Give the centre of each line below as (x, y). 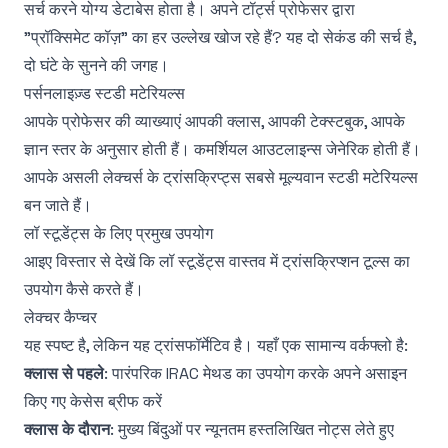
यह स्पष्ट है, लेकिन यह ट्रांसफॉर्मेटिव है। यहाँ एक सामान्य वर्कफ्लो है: (216, 345)
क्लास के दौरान (67, 429)
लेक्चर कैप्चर (60, 317)
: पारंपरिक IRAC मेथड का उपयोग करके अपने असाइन (255, 373)
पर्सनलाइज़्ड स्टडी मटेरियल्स (104, 93)
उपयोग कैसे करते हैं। (84, 289)
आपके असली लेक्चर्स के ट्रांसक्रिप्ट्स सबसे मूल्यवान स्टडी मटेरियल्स (221, 177)
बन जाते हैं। (58, 205)
